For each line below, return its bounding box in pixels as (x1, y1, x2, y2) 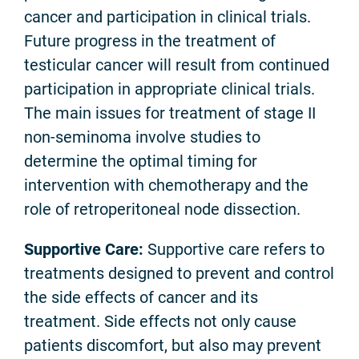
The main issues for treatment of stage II (24, 103, 316, 123)
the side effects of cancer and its (24, 288, 258, 308)
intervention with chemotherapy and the (24, 175, 309, 196)
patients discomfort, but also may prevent (24, 336, 321, 356)
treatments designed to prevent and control (24, 264, 334, 284)
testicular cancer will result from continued (24, 55, 329, 75)
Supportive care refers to (143, 240, 325, 260)
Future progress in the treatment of (24, 31, 276, 51)
